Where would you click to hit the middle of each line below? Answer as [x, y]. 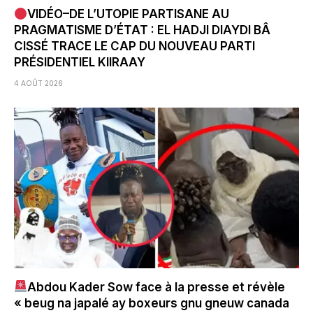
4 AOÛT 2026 [38, 83]
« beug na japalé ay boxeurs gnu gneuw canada [152, 303]
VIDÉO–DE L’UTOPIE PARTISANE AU [129, 14]
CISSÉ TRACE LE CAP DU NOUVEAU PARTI [134, 46]
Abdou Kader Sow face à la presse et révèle [156, 287]
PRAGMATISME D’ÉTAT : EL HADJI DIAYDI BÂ [142, 30]
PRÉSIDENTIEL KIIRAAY [80, 63]
